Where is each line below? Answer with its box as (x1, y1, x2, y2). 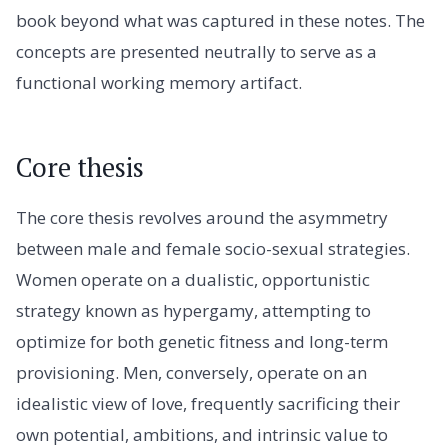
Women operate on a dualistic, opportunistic (16, 267, 370, 291)
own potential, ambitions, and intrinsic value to (16, 422, 388, 446)
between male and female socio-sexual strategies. (16, 236, 410, 260)
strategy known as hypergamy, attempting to (16, 298, 371, 322)
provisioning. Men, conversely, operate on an (16, 360, 367, 384)
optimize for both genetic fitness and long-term (16, 329, 388, 353)
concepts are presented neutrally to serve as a (16, 40, 377, 64)
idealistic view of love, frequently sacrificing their (16, 391, 400, 415)
